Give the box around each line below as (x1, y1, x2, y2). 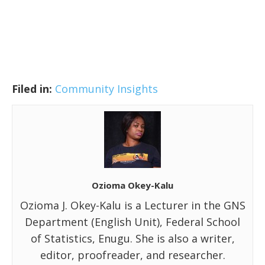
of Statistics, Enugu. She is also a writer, (30, 231, 235, 246)
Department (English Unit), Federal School (25, 215, 240, 230)
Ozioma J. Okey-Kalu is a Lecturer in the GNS (20, 198, 245, 213)
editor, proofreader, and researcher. (40, 248, 225, 263)
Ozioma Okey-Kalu (92, 179, 173, 192)
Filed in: (12, 82, 52, 96)
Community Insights (55, 82, 158, 96)
